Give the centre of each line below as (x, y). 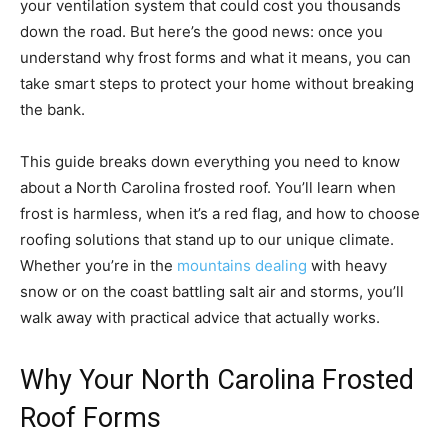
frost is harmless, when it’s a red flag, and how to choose (220, 214)
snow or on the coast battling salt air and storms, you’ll (212, 292)
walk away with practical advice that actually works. (200, 318)
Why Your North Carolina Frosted (217, 380)
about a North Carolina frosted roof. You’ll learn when (208, 188)
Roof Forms (90, 418)
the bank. (52, 110)
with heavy (347, 266)
